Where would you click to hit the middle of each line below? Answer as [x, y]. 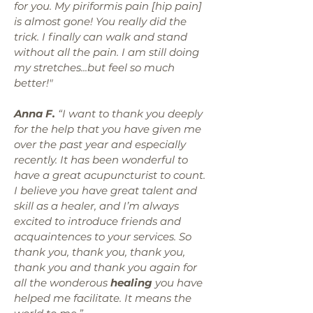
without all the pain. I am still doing [107, 52]
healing [131, 283]
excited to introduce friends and [97, 221]
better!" [34, 83]
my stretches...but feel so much [94, 67]
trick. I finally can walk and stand [101, 37]
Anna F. [35, 114]
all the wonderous [62, 283]
